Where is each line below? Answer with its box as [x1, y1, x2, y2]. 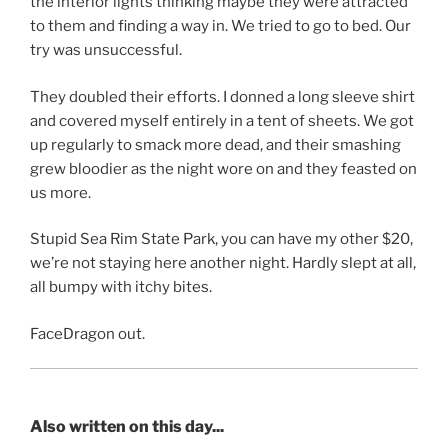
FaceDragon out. [30, 324, 145, 343]
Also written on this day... [30, 416, 224, 436]
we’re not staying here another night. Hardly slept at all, [30, 254, 416, 273]
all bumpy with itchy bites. [30, 278, 212, 297]
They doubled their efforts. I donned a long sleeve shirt [30, 87, 415, 106]
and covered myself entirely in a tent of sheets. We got [30, 111, 414, 130]
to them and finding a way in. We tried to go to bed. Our [30, 17, 411, 36]
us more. [30, 183, 91, 202]
